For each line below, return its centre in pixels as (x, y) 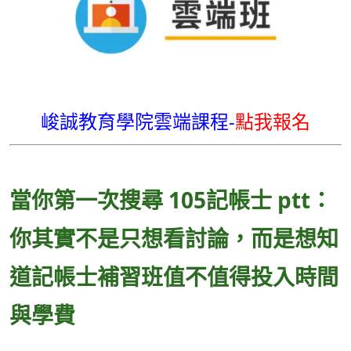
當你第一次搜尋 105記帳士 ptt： (171, 200)
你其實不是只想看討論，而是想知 (174, 238)
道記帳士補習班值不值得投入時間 (174, 277)
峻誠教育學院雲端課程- (138, 121)
